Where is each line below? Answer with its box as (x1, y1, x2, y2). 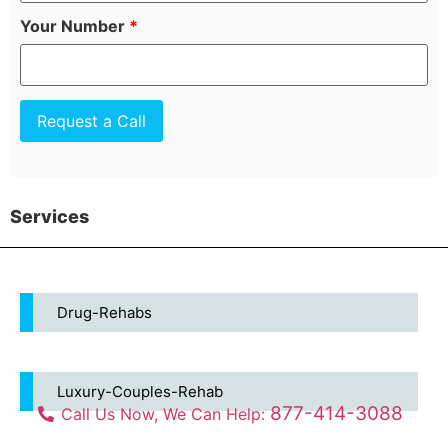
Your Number (20, 15, 129, 36)
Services (10, 205, 89, 227)
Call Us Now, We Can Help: (60, 404, 270, 424)
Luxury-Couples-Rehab (57, 381, 223, 401)
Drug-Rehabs (57, 302, 152, 322)
